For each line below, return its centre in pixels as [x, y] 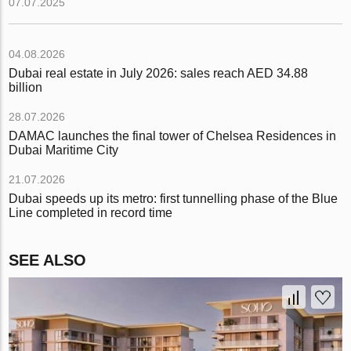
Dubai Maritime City [64, 150]
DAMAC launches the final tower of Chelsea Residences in [173, 136]
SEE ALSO [48, 260]
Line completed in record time [91, 212]
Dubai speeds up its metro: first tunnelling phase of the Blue [174, 198]
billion [26, 87]
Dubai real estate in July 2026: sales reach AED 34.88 [159, 73]
